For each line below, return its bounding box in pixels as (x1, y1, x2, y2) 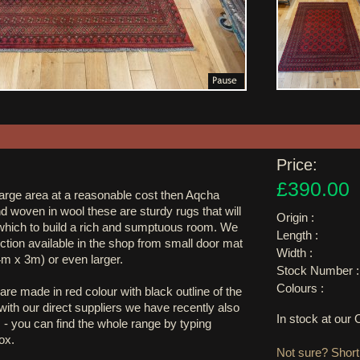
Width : (276, 246, 313, 260)
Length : (276, 228, 318, 242)
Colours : (276, 281, 324, 295)
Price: (276, 156, 317, 174)
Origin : (276, 211, 314, 224)
